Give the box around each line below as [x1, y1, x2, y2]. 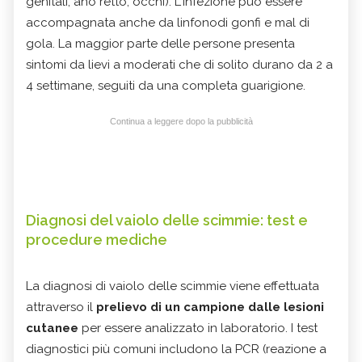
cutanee [26, 320, 82, 335]
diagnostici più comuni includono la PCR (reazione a [26, 341, 326, 356]
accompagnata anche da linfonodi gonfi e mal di [26, 15, 309, 30]
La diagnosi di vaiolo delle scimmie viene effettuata [26, 278, 319, 293]
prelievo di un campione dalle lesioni [96, 299, 324, 314]
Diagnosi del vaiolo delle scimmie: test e [26, 211, 308, 229]
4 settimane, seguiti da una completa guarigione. [26, 78, 305, 93]
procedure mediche [26, 230, 167, 248]
